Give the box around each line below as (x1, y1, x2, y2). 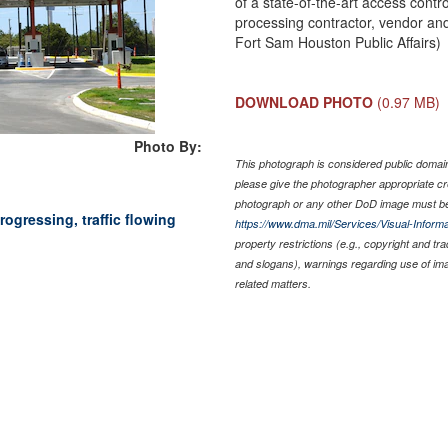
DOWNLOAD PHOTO (235, 91, 374, 112)
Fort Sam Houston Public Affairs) (235, 31, 442, 52)
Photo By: (134, 135, 203, 156)
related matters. (235, 275, 312, 291)
